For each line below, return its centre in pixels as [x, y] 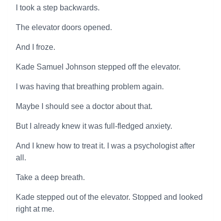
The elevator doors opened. [64, 27]
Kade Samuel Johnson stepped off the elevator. [98, 67]
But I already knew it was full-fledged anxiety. [94, 126]
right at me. [35, 209]
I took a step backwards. [58, 8]
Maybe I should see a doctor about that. [84, 106]
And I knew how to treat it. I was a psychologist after [105, 146]
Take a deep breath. [50, 177]
